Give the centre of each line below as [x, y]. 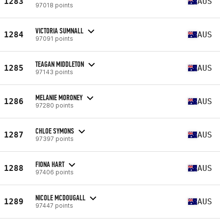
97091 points [54, 38]
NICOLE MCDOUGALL [60, 197]
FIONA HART [50, 164]
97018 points [54, 5]
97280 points [55, 105]
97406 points [55, 172]
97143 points [54, 72]
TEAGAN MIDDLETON [60, 64]
